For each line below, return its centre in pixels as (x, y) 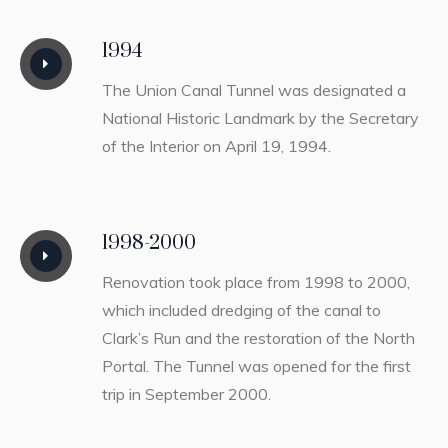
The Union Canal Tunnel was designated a (253, 89)
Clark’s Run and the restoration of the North (258, 337)
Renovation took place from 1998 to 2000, (255, 281)
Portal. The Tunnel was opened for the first (256, 365)
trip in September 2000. (186, 393)
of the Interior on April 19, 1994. (216, 145)
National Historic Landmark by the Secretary (260, 117)
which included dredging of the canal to (241, 309)
